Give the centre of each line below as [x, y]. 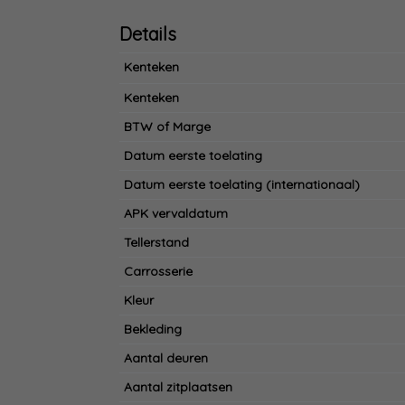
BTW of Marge [167, 127]
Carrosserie [158, 272]
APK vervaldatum [175, 214]
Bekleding [152, 330]
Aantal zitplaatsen [178, 387]
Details [148, 34]
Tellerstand [156, 243]
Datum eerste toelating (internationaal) [241, 185]
